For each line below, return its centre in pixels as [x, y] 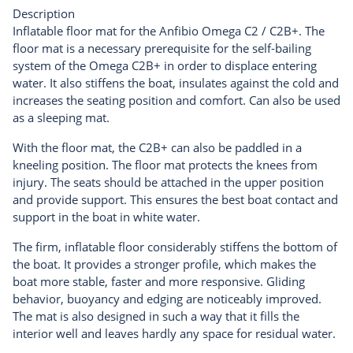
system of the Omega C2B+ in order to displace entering [165, 65]
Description [44, 13]
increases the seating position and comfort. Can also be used [176, 100]
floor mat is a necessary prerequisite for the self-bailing [162, 48]
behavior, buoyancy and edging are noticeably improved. [167, 298]
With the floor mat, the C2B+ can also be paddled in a [157, 147]
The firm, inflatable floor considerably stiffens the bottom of [175, 246]
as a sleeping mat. [61, 117]
